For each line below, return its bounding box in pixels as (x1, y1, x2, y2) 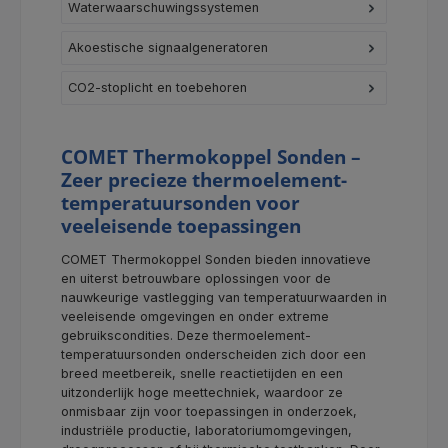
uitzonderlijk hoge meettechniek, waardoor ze (61, 384, 343, 400)
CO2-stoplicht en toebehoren (68, 80, 248, 96)
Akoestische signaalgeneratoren (68, 40, 269, 56)
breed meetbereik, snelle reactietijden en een (61, 365, 343, 381)
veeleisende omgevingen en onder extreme (61, 308, 329, 324)
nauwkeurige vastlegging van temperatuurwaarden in (61, 289, 387, 305)
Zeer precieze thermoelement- (61, 165, 347, 193)
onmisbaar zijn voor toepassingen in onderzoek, (61, 403, 357, 419)
